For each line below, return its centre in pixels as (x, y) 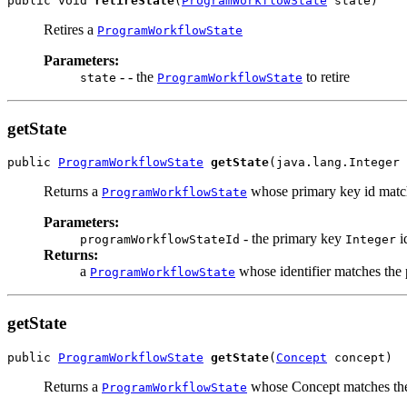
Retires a (70, 30)
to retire (326, 77)
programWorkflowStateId (160, 240)
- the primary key (293, 239)
